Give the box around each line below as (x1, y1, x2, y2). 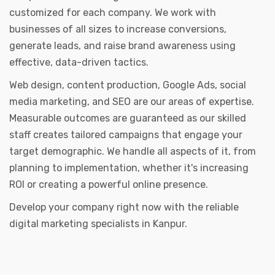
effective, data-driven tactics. (9, 56, 149, 69)
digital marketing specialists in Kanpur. (9, 218, 187, 230)
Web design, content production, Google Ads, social (9, 79, 246, 91)
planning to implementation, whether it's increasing (9, 162, 249, 174)
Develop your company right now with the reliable (9, 201, 239, 214)
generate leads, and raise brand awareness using (9, 40, 236, 52)
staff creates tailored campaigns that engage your (9, 129, 242, 141)
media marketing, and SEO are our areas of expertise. (9, 96, 254, 108)
